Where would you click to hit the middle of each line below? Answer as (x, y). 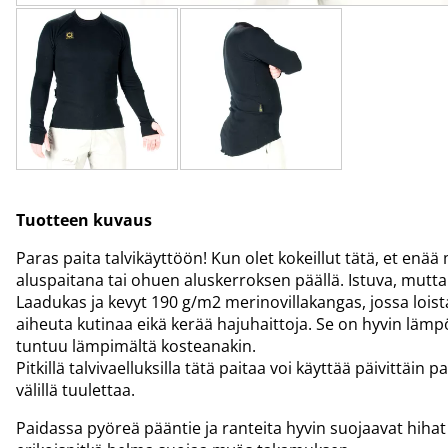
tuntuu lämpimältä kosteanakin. (136, 346)
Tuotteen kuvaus (84, 220)
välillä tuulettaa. (75, 390)
